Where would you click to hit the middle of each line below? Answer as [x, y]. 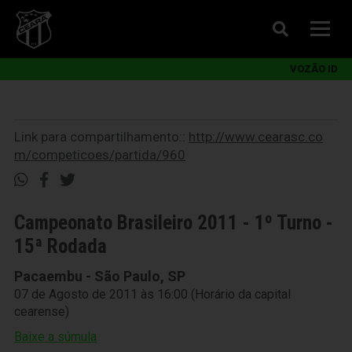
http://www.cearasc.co [256, 137]
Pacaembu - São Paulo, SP [100, 276]
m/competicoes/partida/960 [100, 155]
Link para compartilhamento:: [101, 137]
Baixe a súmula [55, 337]
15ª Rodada [60, 246]
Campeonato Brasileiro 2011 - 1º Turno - [174, 223]
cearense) [42, 312]
